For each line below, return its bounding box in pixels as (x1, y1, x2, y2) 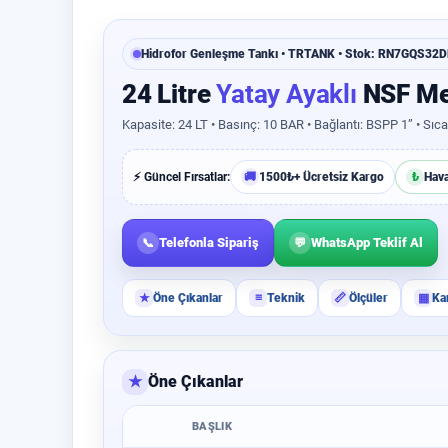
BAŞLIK (192, 420, 232, 433)
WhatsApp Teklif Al (311, 235, 423, 250)
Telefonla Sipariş (159, 235, 259, 250)
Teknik (267, 291, 305, 305)
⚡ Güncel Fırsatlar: (133, 170, 230, 184)
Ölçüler (349, 291, 388, 305)
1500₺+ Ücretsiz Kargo (259, 170, 384, 184)
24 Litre (122, 79, 217, 109)
